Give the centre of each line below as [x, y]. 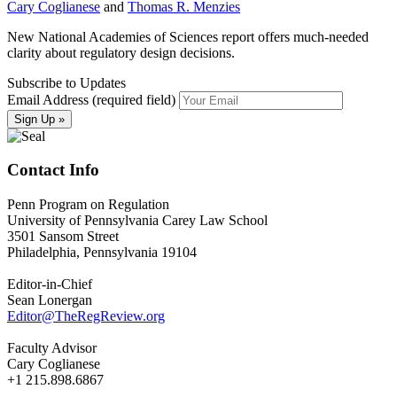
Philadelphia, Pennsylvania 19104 [102, 253]
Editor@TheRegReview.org [86, 316]
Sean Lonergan [50, 300]
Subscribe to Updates [66, 82]
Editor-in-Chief [50, 284]
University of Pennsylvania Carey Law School [137, 221]
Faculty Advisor [52, 348]
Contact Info [53, 170]
